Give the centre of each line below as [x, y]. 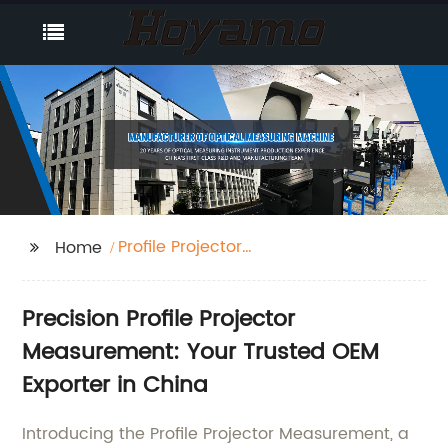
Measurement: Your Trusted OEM [201, 352]
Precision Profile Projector [159, 319]
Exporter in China [115, 385]
